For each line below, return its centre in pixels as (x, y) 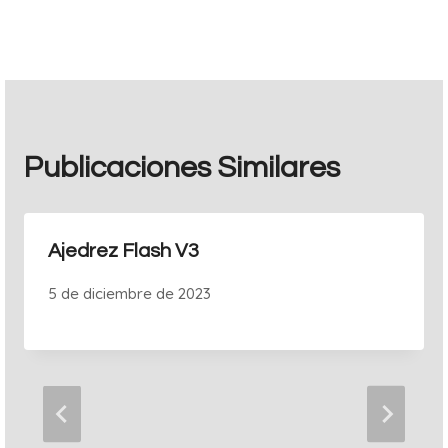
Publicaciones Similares (182, 167)
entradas (90, 20)
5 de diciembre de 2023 (129, 293)
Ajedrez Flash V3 (123, 250)
